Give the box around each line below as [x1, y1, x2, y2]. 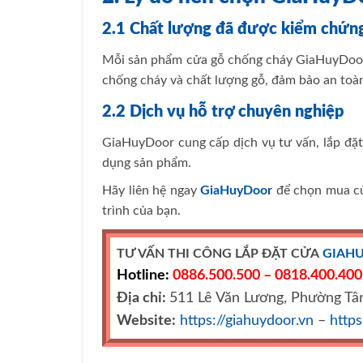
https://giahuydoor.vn [180, 314, 314, 328]
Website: [117, 314, 176, 328]
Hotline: [117, 268, 169, 283]
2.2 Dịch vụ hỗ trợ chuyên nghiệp [102, 103, 344, 120]
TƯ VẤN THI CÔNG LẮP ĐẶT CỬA [117, 247, 319, 261]
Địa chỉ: [117, 291, 169, 305]
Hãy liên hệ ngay [102, 184, 197, 198]
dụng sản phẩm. [102, 156, 191, 169]
